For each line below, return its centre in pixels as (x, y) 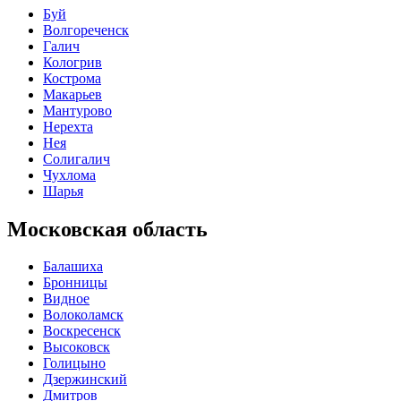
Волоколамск (83, 315)
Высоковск (77, 347)
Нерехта (68, 126)
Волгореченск (86, 30)
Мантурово (77, 110)
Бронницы (75, 283)
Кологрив (73, 62)
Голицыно (74, 363)
